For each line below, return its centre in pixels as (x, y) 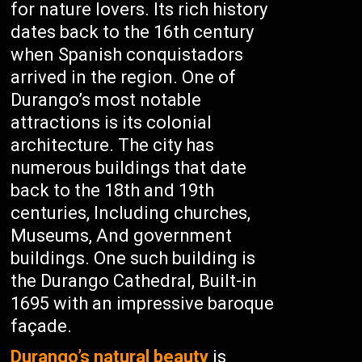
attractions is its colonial (112, 122)
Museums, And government (122, 236)
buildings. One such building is (133, 258)
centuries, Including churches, (131, 213)
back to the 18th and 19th (113, 190)
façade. (42, 326)
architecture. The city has (113, 145)
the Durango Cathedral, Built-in (134, 281)
